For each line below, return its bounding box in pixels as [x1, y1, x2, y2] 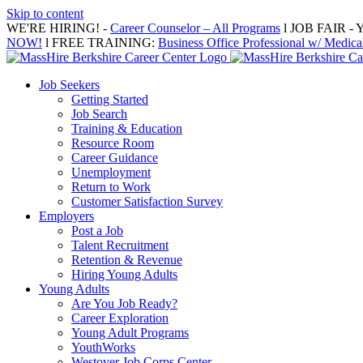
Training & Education [71, 122, 182, 135]
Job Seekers [39, 78, 100, 92]
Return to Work [71, 180, 151, 194]
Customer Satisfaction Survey [71, 194, 223, 208]
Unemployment [71, 165, 151, 179]
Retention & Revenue [71, 253, 182, 267]
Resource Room [71, 136, 154, 150]
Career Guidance [71, 151, 158, 164]
